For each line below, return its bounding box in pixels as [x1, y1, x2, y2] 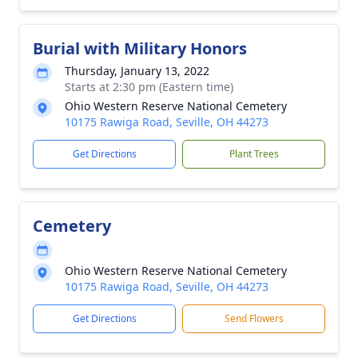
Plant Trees [229, 147, 279, 161]
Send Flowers [224, 312, 284, 325]
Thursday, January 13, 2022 [65, 63, 209, 78]
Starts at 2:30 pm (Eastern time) [65, 79, 233, 94]
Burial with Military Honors [33, 38, 247, 59]
